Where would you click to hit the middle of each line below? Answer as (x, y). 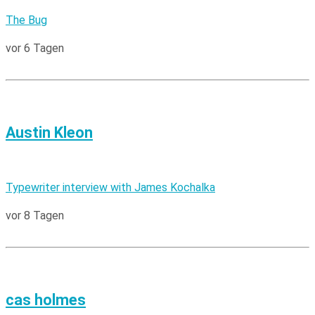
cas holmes (46, 300)
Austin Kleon (49, 133)
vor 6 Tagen (35, 49)
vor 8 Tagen (35, 216)
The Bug (26, 20)
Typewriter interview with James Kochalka (110, 188)
